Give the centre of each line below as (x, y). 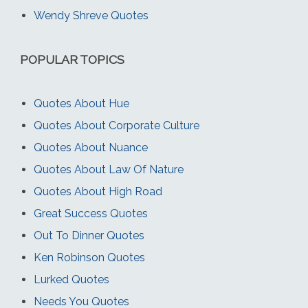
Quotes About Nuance (90, 148)
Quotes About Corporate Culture (116, 126)
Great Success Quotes (90, 214)
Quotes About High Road (98, 192)
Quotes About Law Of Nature (108, 170)
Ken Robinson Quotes (89, 258)
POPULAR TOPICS (72, 60)
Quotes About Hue (81, 104)
